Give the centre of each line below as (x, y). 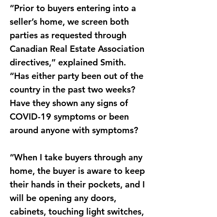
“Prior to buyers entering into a (73, 8)
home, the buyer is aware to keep (77, 171)
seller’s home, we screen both (69, 22)
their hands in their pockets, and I (77, 184)
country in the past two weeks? (72, 89)
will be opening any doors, (63, 198)
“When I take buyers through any (76, 157)
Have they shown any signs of (69, 103)
